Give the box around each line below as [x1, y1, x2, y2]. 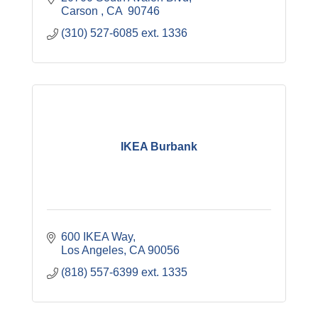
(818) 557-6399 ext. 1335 [61, 265, 187, 278]
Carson [61, 4, 101, 17]
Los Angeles [61, 243, 124, 256]
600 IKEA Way [61, 230, 133, 243]
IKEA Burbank [121, 141, 197, 153]
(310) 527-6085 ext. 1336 [61, 26, 190, 39]
